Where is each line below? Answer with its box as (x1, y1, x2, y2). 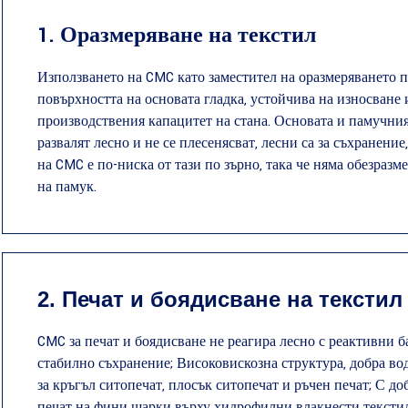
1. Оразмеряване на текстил (36, 20, 316, 50)
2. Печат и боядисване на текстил (36, 287, 403, 312)
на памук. (36, 177, 97, 197)
